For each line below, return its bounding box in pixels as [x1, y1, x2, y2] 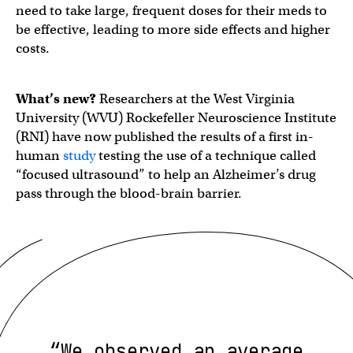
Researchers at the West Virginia [96, 90, 295, 107]
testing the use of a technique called [95, 147, 316, 164]
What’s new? [16, 90, 96, 107]
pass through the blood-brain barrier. [16, 184, 242, 202]
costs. [16, 39, 50, 57]
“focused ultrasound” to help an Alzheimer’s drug [16, 165, 316, 183]
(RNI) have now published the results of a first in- [16, 128, 314, 145]
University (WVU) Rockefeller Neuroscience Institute [16, 109, 336, 126]
